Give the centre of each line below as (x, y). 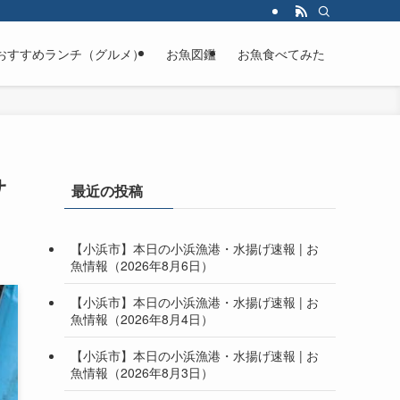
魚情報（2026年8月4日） (142, 318)
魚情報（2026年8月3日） (142, 372)
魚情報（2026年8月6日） (142, 265)
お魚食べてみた (281, 54)
